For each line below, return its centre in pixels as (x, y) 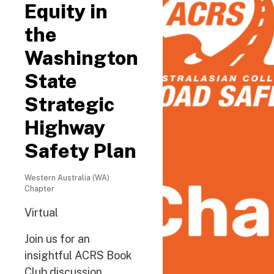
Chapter (39, 189)
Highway (65, 128)
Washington (81, 58)
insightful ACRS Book (78, 255)
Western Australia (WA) (67, 178)
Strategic (69, 104)
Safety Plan (80, 151)
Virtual (41, 213)
